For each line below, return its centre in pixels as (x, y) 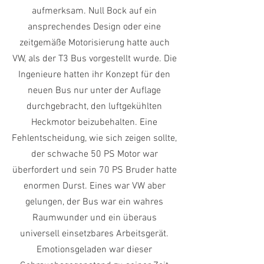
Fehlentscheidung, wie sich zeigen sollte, (94, 138)
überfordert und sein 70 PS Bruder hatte (94, 170)
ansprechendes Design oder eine (94, 27)
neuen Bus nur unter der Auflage (94, 91)
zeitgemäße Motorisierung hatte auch (94, 43)
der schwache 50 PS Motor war (94, 154)
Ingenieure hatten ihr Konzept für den (94, 75)
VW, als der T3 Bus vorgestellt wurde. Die (94, 59)
